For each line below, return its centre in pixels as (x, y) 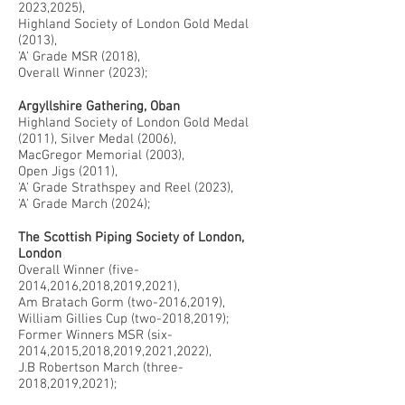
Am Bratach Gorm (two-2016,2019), (122, 303)
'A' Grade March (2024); (84, 204)
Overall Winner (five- (79, 270)
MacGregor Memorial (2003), (101, 155)
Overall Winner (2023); (83, 73)
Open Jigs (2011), (68, 172)
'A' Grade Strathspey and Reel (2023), (126, 188)
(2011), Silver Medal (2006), (97, 139)
